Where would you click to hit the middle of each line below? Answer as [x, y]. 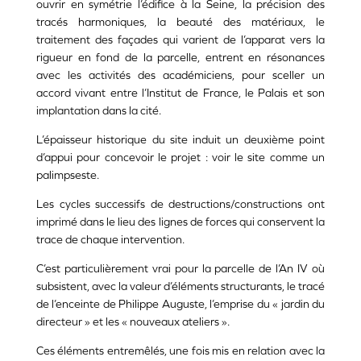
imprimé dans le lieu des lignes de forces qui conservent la [180, 222]
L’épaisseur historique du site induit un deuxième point [180, 140]
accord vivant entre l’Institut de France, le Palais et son [180, 93]
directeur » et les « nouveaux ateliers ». [133, 322]
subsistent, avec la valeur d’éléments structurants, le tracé [180, 286]
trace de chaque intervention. [110, 240]
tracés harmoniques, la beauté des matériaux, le [180, 22]
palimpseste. [68, 175]
